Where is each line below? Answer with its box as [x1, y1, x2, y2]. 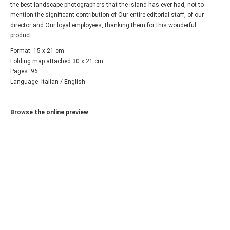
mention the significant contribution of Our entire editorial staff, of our [10, 11, 204, 18]
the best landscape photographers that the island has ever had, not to [10, 1, 204, 8]
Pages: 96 [10, 68, 38, 75]
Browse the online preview [10, 109, 88, 116]
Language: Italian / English [10, 78, 85, 85]
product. [10, 32, 33, 39]
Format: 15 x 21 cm [10, 47, 64, 54]
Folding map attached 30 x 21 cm [10, 57, 103, 65]
